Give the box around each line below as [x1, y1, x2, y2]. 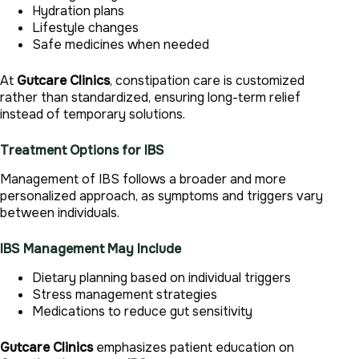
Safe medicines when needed [32, 35, 209, 53]
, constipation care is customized [110, 71, 305, 89]
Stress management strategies [32, 285, 217, 303]
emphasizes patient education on [93, 338, 294, 356]
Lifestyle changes [32, 18, 139, 36]
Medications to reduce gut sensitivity [32, 302, 252, 320]
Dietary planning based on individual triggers [32, 268, 291, 286]
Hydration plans [32, 2, 124, 19]
